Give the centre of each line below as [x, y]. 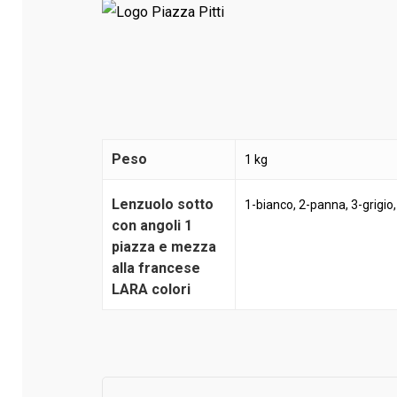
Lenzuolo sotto [163, 204]
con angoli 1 [152, 226]
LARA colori [151, 289]
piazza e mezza [164, 247]
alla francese [156, 268]
